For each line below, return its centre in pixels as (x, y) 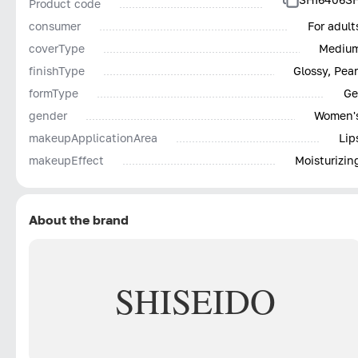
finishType (57, 70)
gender (48, 115)
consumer (55, 26)
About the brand (79, 219)
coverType (57, 48)
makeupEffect (66, 160)
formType (54, 93)
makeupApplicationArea (93, 137)
